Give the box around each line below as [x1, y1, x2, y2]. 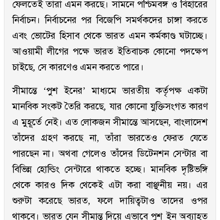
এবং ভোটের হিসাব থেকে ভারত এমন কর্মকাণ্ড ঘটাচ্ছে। [12, 30, 208, 41]
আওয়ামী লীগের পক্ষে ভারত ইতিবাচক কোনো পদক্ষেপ [12, 46, 208, 57]
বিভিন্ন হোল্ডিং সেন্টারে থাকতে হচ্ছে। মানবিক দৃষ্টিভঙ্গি [12, 164, 208, 175]
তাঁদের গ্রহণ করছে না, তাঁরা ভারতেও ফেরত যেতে [12, 133, 208, 143]
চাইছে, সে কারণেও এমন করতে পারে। [12, 62, 144, 73]
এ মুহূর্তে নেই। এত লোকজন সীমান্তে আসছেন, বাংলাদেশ [12, 117, 208, 128]
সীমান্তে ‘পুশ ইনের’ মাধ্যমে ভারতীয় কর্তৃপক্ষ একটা [12, 85, 208, 96]
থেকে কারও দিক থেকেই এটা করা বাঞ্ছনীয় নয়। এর [12, 180, 208, 191]
